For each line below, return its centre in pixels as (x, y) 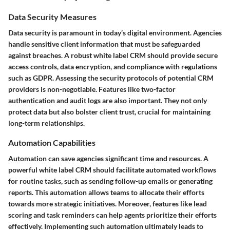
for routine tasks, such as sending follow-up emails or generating (110, 181)
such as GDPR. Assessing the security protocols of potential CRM (111, 78)
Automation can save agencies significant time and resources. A (108, 159)
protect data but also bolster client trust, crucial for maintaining (109, 111)
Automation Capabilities (52, 142)
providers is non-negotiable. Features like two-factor (92, 89)
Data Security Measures (52, 16)
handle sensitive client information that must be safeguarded (104, 44)
